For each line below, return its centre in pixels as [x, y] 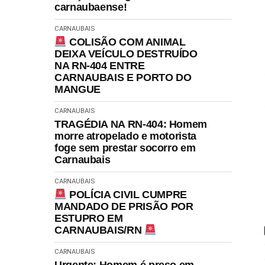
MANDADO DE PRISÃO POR [124, 207]
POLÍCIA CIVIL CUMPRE [127, 195]
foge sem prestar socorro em [125, 148]
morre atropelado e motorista [125, 136]
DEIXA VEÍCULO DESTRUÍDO [126, 54]
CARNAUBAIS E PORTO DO [123, 77]
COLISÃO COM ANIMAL [126, 42]
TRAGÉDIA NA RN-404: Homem [131, 124]
